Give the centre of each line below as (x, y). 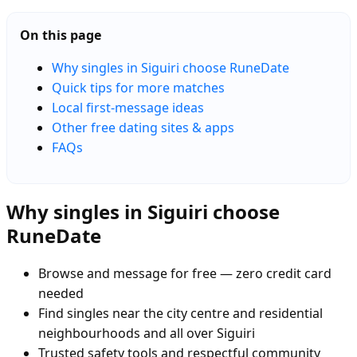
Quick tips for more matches (138, 87)
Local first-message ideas (128, 107)
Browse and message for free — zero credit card (185, 273)
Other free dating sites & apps (143, 127)
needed (61, 293)
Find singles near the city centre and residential (180, 313)
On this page (61, 35)
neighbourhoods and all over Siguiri (147, 333)
